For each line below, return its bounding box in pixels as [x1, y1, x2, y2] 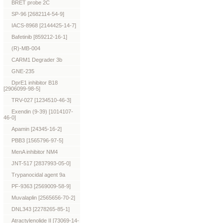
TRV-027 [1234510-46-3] [11, 97, 71, 103]
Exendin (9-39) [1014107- [11, 109, 73, 114]
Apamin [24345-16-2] [11, 126, 62, 132]
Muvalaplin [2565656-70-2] [11, 195, 75, 201]
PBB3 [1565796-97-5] [11, 137, 63, 143]
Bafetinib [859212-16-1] [11, 34, 67, 40]
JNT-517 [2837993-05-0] [11, 160, 71, 166]
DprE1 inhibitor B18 [11, 80, 58, 86]
